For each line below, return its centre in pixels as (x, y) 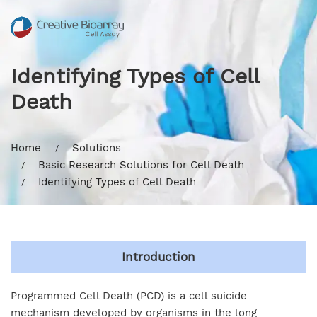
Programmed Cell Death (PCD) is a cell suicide (129, 296)
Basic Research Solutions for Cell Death (141, 165)
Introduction (158, 257)
